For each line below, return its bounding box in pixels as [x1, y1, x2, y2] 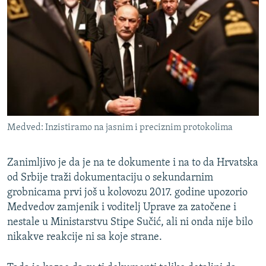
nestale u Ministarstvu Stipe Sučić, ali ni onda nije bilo [7, 216, 253, 228]
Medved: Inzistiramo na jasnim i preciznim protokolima [7, 122, 233, 132]
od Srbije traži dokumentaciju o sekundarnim [7, 172, 213, 183]
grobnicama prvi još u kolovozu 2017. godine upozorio [7, 186, 248, 198]
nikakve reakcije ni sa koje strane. [7, 231, 162, 243]
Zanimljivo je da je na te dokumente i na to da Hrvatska [7, 157, 258, 169]
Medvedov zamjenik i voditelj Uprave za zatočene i [7, 201, 236, 213]
